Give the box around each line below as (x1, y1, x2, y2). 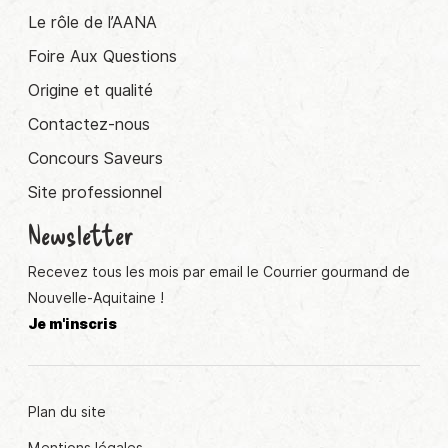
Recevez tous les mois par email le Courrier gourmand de (28, 264, 410, 281)
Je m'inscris (28, 316, 117, 333)
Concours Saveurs (28, 149, 163, 169)
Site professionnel (28, 183, 162, 203)
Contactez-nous (28, 115, 150, 135)
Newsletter (28, 217, 134, 252)
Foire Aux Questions (28, 47, 177, 67)
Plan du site (28, 404, 106, 421)
